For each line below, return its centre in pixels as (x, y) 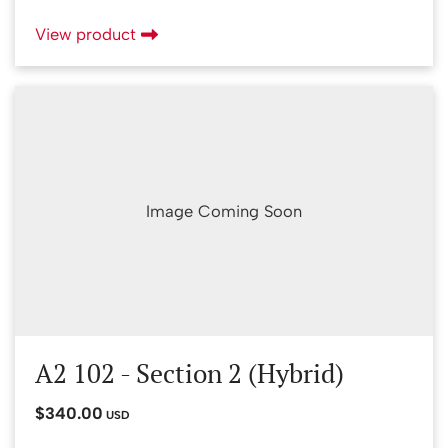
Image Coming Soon (224, 210)
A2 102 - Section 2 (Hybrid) (189, 373)
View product (88, 34)
